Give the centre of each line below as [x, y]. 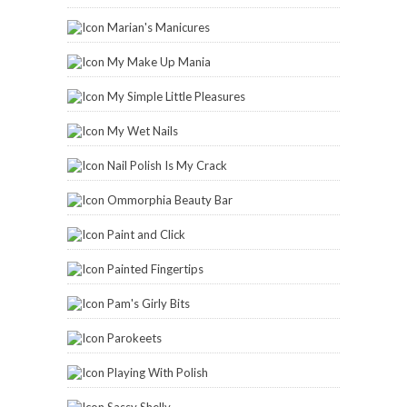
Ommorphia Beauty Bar [170, 200]
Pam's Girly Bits [149, 304]
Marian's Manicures [159, 28]
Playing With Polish [158, 373]
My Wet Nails [143, 131]
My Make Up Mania [159, 62]
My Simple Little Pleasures [176, 97]
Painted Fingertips [155, 269]
